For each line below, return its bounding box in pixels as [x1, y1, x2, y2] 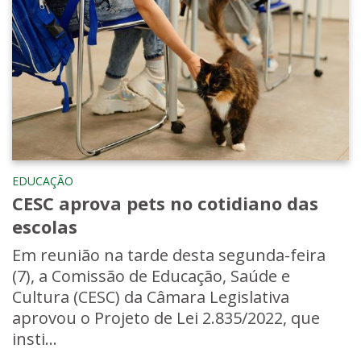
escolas [12, 214, 77, 239]
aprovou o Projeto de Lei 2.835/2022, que [12, 307, 320, 330]
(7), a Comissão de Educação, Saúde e [12, 265, 290, 288]
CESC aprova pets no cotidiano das [12, 191, 318, 216]
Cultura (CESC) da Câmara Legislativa [12, 286, 289, 309]
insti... [12, 328, 57, 351]
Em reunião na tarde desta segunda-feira [12, 244, 326, 267]
